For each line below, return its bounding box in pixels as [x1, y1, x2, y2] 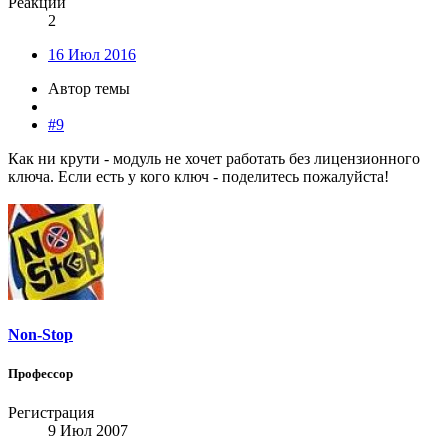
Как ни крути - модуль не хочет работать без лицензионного [8, 150, 420, 168]
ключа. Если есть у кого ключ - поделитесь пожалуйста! [8, 168, 389, 186]
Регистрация [8, 403, 94, 421]
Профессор [8, 365, 73, 381]
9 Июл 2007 [48, 421, 128, 439]
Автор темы [48, 80, 130, 98]
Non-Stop [8, 325, 73, 343]
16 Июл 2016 [48, 46, 136, 64]
